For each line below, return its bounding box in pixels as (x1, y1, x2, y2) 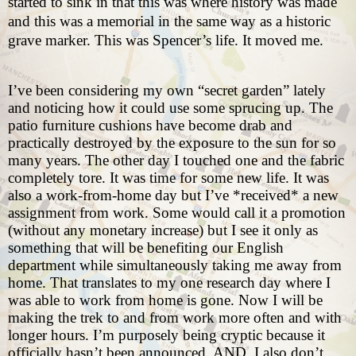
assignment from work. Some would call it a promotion (8, 204, 346, 222)
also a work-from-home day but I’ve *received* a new (8, 187, 339, 204)
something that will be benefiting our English (8, 239, 284, 257)
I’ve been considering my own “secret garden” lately (8, 82, 326, 99)
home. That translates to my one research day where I (8, 274, 331, 292)
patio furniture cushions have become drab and (8, 117, 292, 134)
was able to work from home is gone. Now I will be (8, 292, 323, 309)
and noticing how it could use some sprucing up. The (8, 99, 333, 117)
